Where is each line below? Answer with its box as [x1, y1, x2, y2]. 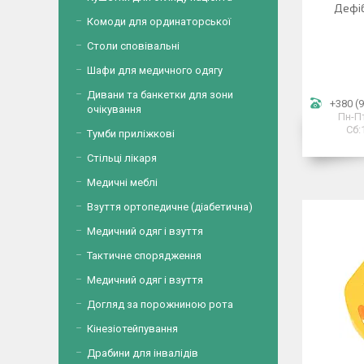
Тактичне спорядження [87, 249, 201, 262]
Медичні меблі [87, 176, 158, 188]
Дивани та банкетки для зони [87, 89, 233, 101]
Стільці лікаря [87, 152, 157, 164]
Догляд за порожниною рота [87, 298, 233, 310]
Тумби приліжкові [87, 128, 175, 140]
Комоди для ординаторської [87, 15, 231, 28]
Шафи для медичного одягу [87, 64, 223, 76]
